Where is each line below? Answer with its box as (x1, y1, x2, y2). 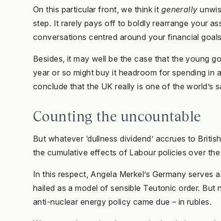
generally (161, 4, 198, 15)
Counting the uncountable (33, 108, 201, 125)
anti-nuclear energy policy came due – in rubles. (33, 197, 212, 207)
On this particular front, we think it (33, 4, 161, 15)
